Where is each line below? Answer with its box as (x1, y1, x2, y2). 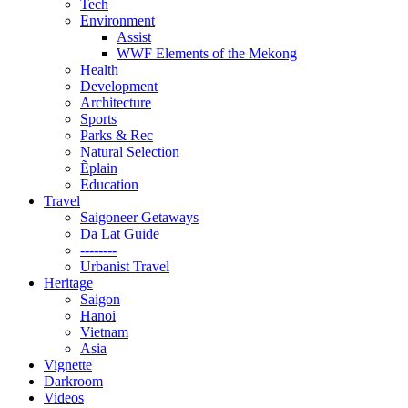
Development (80, 77, 158, 94)
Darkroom (44, 372, 103, 389)
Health (80, 61, 118, 77)
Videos (44, 389, 84, 405)
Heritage (44, 274, 93, 291)
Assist (117, 28, 151, 45)
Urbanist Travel (80, 258, 169, 274)
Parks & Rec (80, 127, 153, 143)
